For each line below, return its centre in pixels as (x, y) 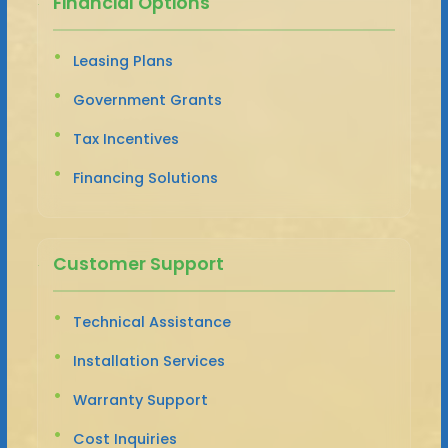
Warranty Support (140, 399)
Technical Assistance (151, 321)
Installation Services (148, 360)
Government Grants (147, 99)
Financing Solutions (145, 177)
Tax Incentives (125, 138)
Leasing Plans (122, 60)
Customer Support (138, 263)
